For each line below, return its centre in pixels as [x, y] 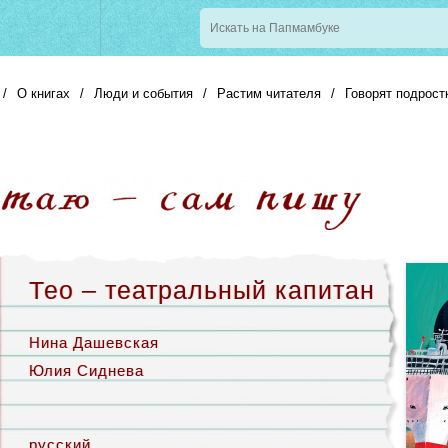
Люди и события [143, 93]
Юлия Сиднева [86, 370]
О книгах [43, 93]
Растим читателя [269, 93]
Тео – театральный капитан [202, 290]
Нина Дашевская [94, 342]
